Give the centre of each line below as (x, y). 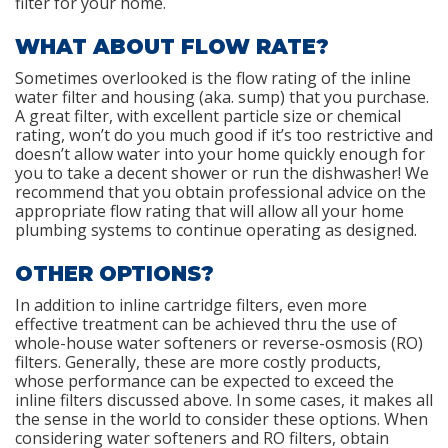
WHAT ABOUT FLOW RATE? (172, 46)
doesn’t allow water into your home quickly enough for (220, 153)
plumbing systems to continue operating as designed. (216, 229)
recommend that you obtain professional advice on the (220, 191)
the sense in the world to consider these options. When (221, 418)
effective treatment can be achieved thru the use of (206, 323)
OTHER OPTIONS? (114, 273)
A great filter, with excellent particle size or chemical (208, 115)
